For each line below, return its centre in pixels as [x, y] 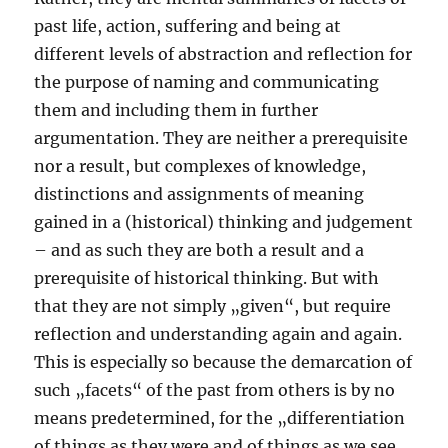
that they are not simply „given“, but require [213, 306]
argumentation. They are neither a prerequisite [221, 138]
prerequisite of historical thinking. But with [207, 278]
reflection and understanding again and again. [218, 334]
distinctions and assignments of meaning [199, 194]
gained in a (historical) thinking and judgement [224, 222]
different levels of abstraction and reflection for [223, 54]
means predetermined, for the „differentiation [220, 418]
